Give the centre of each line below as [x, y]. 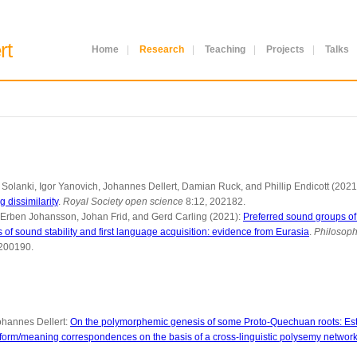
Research [162, 49]
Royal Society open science [123, 202]
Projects [285, 49]
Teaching [225, 49]
